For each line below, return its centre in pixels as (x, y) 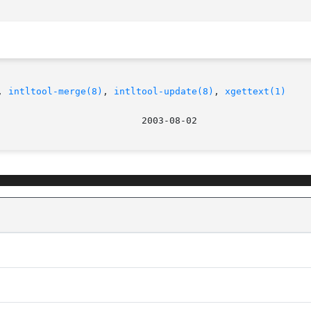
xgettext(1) (255, 92)
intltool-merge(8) (56, 92)
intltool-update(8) (164, 92)
